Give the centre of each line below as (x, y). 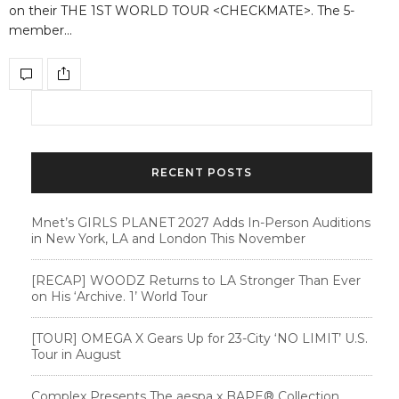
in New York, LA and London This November (168, 238)
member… (41, 30)
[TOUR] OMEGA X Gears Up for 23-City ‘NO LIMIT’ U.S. (199, 338)
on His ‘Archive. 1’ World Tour (119, 296)
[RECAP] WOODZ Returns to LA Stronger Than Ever (196, 280)
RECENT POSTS (202, 172)
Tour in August (76, 354)
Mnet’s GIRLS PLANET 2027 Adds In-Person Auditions (201, 222)
